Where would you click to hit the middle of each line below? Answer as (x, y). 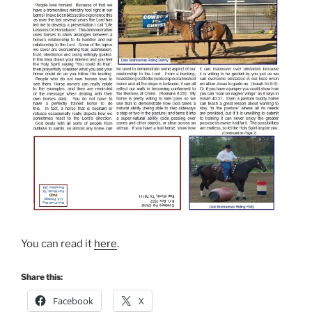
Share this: (42, 276)
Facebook (73, 301)
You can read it (57, 244)
